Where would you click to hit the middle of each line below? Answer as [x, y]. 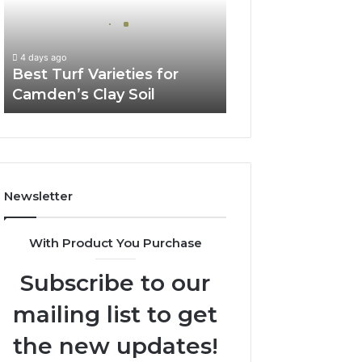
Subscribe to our [116, 283]
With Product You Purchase [115, 243]
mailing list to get [116, 314]
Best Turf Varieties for [96, 74]
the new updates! [115, 346]
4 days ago [44, 57]
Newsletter [39, 196]
